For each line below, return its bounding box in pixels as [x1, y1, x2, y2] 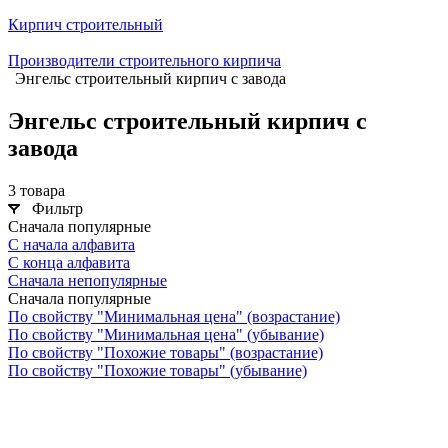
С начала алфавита [8, 235, 135, 253]
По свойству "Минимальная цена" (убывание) [8, 325, 324, 343]
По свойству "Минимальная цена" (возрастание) [8, 307, 340, 325]
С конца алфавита [8, 253, 130, 271]
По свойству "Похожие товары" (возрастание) [8, 343, 323, 361]
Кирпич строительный [8, 16, 163, 33]
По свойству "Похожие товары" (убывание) [8, 361, 307, 379]
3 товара [8, 181, 65, 199]
